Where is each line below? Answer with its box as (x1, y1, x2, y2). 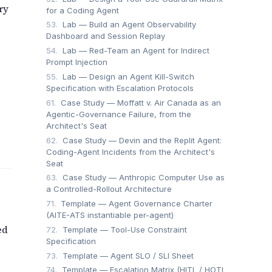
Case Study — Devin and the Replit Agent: (60, 135, 222, 145)
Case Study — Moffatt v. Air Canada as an (58, 97, 221, 107)
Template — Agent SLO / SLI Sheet (60, 250, 194, 260)
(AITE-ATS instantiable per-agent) (46, 210, 174, 220)
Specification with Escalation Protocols (46, 83, 194, 93)
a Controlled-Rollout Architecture (46, 184, 172, 194)
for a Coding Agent (46, 5, 119, 15)
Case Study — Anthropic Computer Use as (60, 172, 225, 183)
